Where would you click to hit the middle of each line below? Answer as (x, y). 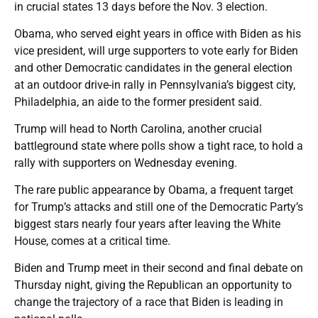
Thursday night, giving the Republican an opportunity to (153, 285)
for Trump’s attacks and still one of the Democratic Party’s (159, 207)
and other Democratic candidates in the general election (153, 67)
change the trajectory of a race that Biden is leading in (149, 302)
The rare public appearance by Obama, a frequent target (154, 190)
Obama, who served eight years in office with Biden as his (158, 33)
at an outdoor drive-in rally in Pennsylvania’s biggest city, (155, 84)
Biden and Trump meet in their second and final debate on (159, 268)
